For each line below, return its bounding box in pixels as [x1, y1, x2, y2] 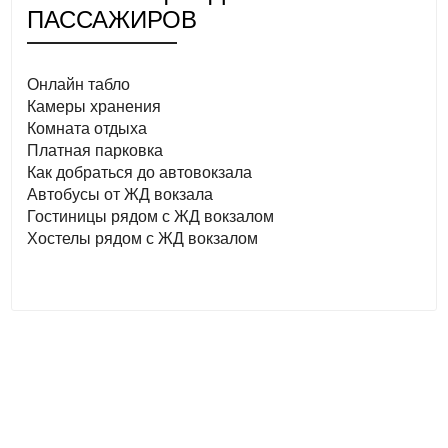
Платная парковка [27, 141, 164, 159]
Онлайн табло [27, 75, 131, 93]
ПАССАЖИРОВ [27, 5, 198, 33]
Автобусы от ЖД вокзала [27, 185, 214, 203]
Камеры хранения [27, 97, 162, 115]
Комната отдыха [27, 119, 148, 137]
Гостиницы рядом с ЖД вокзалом [27, 207, 275, 225]
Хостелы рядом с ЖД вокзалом [27, 229, 259, 247]
